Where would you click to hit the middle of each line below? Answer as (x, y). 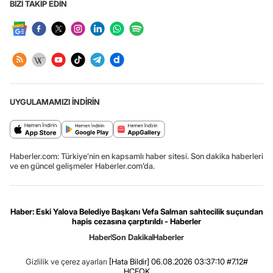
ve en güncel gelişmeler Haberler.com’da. (82, 165)
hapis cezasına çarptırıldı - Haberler (136, 221)
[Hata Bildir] (129, 261)
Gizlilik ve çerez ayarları (66, 261)
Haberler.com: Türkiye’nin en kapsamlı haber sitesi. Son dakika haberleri (136, 156)
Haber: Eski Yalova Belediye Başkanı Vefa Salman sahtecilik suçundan (136, 211)
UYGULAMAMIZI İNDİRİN (55, 101)
